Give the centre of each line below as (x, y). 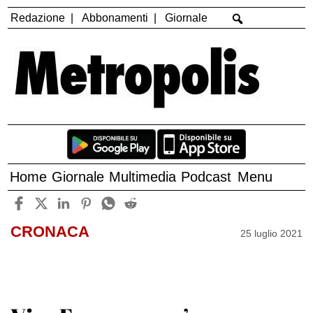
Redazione (38, 17)
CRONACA (50, 232)
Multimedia (143, 177)
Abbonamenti (115, 17)
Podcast (206, 177)
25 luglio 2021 (272, 233)
